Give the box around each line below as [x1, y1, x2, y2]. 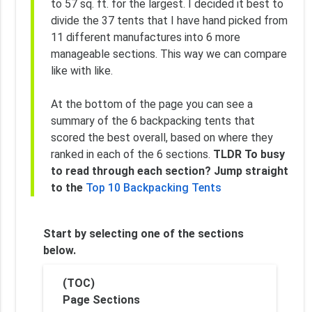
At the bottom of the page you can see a [50, 97, 253, 111]
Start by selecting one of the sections [43, 226, 244, 240]
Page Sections [62, 293, 140, 307]
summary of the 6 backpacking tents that [50, 114, 255, 127]
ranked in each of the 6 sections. [50, 147, 213, 161]
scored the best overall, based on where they [50, 130, 273, 144]
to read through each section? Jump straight [50, 164, 288, 178]
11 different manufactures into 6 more [50, 30, 240, 44]
